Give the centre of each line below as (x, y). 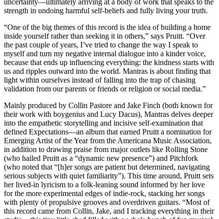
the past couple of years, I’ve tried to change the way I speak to (101, 45)
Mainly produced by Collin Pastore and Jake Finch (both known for (108, 106)
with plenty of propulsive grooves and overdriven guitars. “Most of (107, 202)
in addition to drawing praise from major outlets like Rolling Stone (106, 150)
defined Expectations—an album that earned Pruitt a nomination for (108, 132)
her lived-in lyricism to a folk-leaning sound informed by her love (104, 185)
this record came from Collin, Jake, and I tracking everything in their (109, 211)
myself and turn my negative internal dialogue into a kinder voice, (105, 54)
